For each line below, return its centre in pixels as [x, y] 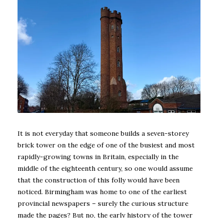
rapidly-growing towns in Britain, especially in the [98, 156]
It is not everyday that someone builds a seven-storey [103, 133]
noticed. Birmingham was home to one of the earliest [102, 191]
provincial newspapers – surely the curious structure [103, 203]
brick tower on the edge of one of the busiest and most [106, 145]
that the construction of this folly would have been [99, 180]
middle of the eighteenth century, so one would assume [105, 168]
